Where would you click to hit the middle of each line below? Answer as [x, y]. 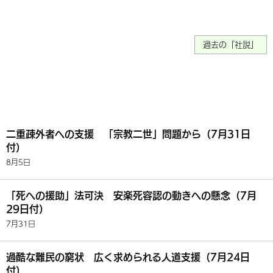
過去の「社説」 [231, 44]
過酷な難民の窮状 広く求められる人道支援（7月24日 [128, 257]
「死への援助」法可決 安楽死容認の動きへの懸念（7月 [131, 196]
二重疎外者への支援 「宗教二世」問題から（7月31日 [128, 134]
